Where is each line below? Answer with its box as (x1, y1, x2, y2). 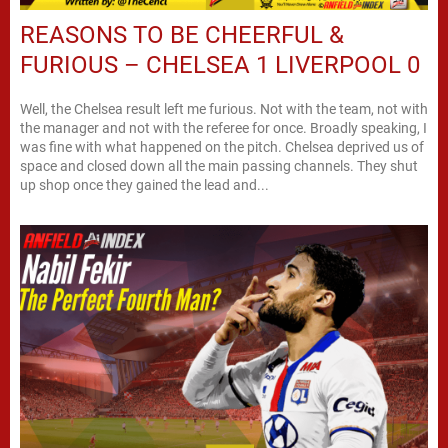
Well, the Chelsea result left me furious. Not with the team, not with (20, 100, 428, 117)
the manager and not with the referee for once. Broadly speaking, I (20, 119, 427, 136)
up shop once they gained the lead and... (20, 176, 269, 193)
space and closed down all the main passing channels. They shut (20, 157, 418, 174)
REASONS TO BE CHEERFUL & (20, 20, 344, 49)
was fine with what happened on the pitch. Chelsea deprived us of (20, 138, 424, 155)
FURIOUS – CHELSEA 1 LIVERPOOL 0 (20, 50, 420, 79)
